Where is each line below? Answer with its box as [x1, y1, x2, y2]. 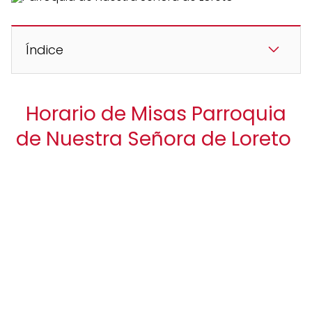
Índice [26, 41, 63, 58]
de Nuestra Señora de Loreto [16, 125, 296, 153]
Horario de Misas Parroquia [26, 100, 286, 127]
